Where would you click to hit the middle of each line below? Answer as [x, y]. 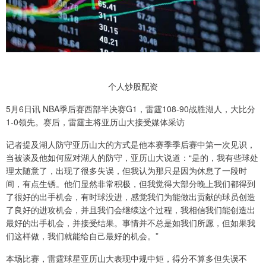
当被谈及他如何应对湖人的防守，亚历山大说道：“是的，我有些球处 [132, 158]
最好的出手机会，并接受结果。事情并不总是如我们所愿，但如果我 [131, 223]
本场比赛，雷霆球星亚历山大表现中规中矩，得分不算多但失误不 [126, 259]
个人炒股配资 [133, 86]
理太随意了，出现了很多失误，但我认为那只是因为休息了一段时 [126, 171]
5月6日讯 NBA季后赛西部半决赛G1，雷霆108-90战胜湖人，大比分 [131, 109]
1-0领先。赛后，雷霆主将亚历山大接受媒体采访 [95, 122]
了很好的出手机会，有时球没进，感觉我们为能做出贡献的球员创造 [131, 197]
